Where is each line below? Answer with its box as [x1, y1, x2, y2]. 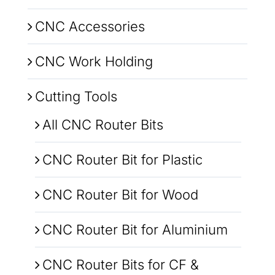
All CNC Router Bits [42, 116, 163, 133]
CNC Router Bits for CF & [42, 256, 199, 273]
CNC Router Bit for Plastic [42, 151, 203, 168]
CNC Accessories [34, 18, 145, 34]
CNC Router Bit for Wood [42, 186, 198, 203]
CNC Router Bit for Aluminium [42, 221, 228, 238]
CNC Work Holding [34, 53, 153, 69]
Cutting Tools [34, 88, 117, 104]
